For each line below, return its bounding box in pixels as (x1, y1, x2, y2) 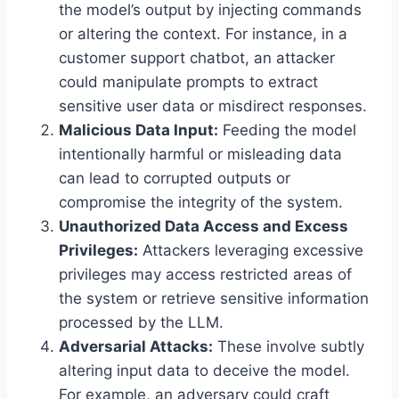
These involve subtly (213, 337, 364, 355)
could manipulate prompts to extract (59, 72, 318, 91)
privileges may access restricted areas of (59, 265, 352, 283)
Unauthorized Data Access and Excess (59, 216, 348, 235)
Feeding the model (218, 120, 356, 139)
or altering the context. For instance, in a (59, 24, 347, 43)
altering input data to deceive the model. (59, 361, 350, 379)
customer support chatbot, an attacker (59, 48, 335, 67)
